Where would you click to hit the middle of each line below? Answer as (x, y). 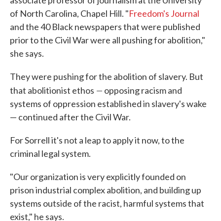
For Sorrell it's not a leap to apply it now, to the (97, 140)
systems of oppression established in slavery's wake (108, 104)
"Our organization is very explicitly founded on (98, 177)
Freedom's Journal (164, 14)
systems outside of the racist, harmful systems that (107, 203)
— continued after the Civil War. (70, 117)
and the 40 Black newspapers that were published (105, 27)
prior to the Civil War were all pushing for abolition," (108, 40)
